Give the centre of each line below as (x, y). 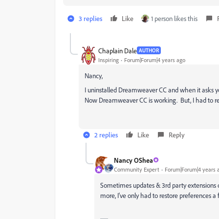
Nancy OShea (133, 160)
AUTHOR (149, 50)
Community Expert (137, 169)
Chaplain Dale (118, 50)
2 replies (106, 135)
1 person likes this (174, 18)
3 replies (90, 18)
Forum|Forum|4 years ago (155, 60)
